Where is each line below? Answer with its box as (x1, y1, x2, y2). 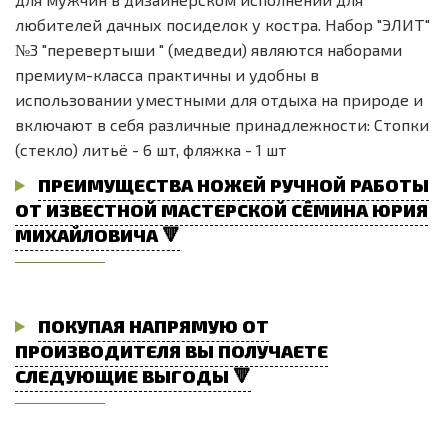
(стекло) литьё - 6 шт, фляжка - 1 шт (15, 139, 287, 159)
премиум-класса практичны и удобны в (15, 64, 319, 84)
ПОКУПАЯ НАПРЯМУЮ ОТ (38, 314, 270, 336)
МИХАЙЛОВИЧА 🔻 (15, 223, 180, 245)
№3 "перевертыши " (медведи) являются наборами (15, 39, 402, 59)
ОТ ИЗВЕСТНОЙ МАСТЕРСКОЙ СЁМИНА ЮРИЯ (15, 198, 428, 220)
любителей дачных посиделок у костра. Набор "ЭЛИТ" (15, 14, 430, 34)
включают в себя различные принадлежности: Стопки (15, 114, 429, 134)
